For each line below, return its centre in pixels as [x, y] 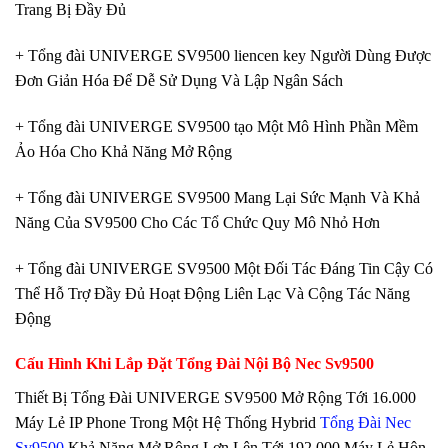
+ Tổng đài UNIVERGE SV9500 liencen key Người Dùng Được [223, 56]
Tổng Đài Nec [365, 422]
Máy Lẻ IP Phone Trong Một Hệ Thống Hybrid [167, 422]
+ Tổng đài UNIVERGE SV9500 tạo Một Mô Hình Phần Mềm [216, 126]
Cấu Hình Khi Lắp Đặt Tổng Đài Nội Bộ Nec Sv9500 [194, 364]
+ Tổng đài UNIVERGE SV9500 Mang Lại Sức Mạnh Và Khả [217, 197]
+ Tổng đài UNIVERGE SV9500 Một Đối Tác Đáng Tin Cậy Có [224, 268]
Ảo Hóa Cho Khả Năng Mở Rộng [123, 151]
